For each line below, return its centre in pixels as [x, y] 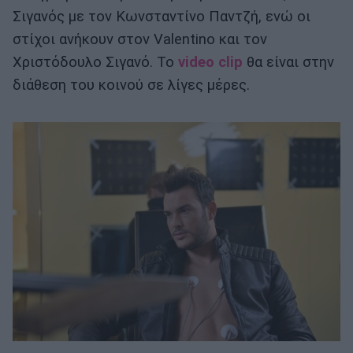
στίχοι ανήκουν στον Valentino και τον [140, 40]
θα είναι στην [288, 63]
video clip [210, 63]
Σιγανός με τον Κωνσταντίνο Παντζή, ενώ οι [162, 17]
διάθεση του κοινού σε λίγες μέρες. [131, 85]
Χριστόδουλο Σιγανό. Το [95, 63]
